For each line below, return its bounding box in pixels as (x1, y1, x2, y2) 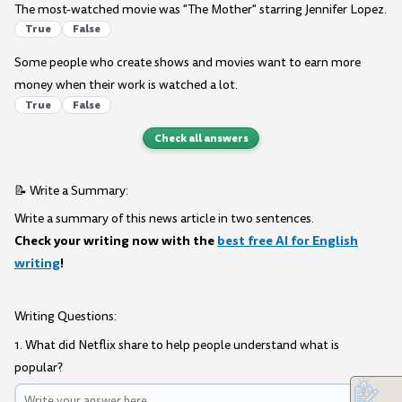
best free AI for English (217, 232, 358, 250)
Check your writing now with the (14, 232, 217, 250)
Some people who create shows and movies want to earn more (14, 54, 361, 72)
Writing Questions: (14, 308, 117, 326)
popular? (14, 358, 63, 376)
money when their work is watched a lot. (14, 76, 238, 94)
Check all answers (153, 129, 249, 146)
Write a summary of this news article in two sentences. (14, 210, 314, 228)
